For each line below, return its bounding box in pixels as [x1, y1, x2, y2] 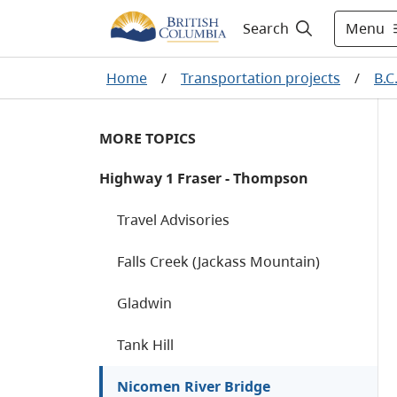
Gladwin [117, 293, 172, 313]
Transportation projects [181, 68, 340, 88]
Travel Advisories [117, 210, 230, 230]
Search [242, 19, 289, 38]
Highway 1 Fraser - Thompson [99, 168, 308, 188]
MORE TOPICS [99, 128, 196, 148]
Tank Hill [117, 335, 174, 354]
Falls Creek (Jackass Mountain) [117, 252, 320, 271]
